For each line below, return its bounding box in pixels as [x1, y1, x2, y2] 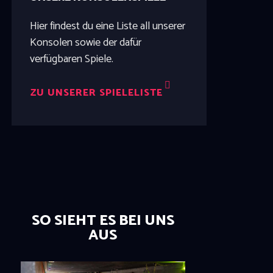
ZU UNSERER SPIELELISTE [30, 84, 163, 101]
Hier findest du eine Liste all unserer [29, 16, 185, 35]
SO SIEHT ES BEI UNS [31, 209, 174, 233]
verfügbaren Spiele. [29, 49, 113, 68]
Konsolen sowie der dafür [29, 33, 141, 52]
